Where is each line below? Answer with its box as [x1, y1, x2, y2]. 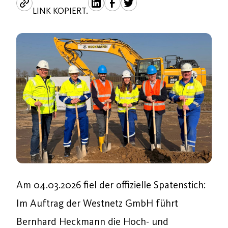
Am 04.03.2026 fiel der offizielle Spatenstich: [16, 179, 206, 191]
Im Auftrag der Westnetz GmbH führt [16, 197, 178, 209]
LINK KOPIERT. [33, 6, 88, 16]
